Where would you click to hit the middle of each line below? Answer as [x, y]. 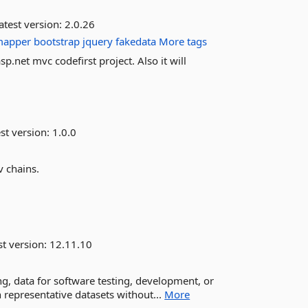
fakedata [136, 41]
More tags [183, 41]
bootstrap [57, 41]
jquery [98, 41]
